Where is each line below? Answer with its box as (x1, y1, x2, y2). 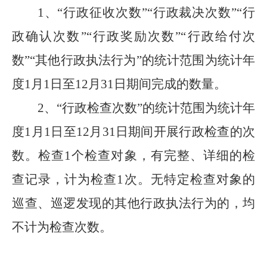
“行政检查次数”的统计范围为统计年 (56, 101, 256, 115)
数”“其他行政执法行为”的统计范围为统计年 (12, 53, 255, 67)
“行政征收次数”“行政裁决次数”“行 (57, 5, 256, 20)
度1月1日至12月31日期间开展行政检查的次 (12, 125, 255, 139)
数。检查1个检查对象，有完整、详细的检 (12, 148, 255, 163)
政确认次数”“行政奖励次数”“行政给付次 (12, 29, 255, 44)
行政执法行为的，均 (140, 196, 255, 210)
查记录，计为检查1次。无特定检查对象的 (12, 172, 255, 187)
